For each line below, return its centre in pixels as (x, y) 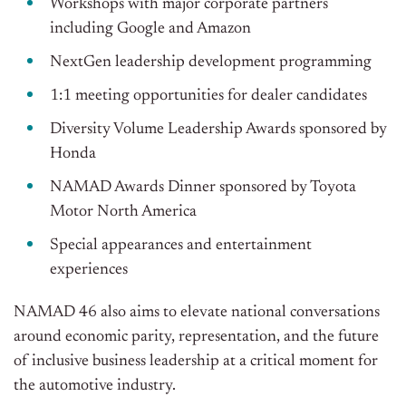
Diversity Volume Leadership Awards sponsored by (218, 130)
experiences (89, 271)
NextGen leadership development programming (211, 63)
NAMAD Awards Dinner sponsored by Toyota (203, 188)
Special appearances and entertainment (181, 246)
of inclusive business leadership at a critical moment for (196, 362)
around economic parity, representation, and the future (196, 338)
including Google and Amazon (150, 29)
